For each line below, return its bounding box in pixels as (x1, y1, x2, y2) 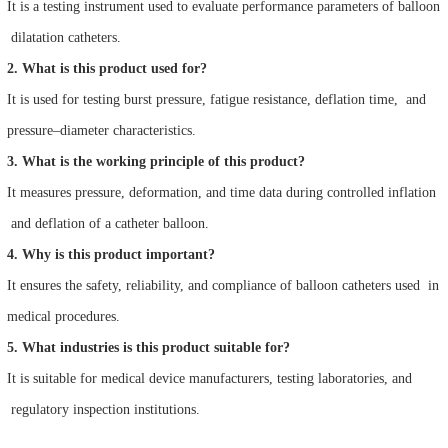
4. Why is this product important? (7, 246, 215, 262)
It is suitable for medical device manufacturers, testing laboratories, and (7, 370, 412, 386)
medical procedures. (7, 308, 120, 324)
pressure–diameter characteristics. (7, 122, 196, 138)
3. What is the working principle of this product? (7, 153, 305, 169)
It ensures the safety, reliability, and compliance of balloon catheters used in (7, 277, 439, 293)
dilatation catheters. (7, 29, 121, 45)
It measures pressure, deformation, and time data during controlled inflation (7, 184, 436, 200)
